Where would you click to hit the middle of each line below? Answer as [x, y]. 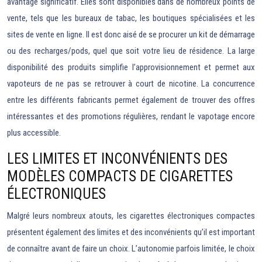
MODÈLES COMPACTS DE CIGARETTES [120, 176]
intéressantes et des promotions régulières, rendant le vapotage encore [131, 116]
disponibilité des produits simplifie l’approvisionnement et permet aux [131, 67]
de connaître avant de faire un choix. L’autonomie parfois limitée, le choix [131, 249]
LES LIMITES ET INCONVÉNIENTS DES [117, 159]
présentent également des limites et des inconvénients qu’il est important [131, 232]
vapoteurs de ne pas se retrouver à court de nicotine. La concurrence [131, 84]
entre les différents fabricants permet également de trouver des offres [131, 100]
